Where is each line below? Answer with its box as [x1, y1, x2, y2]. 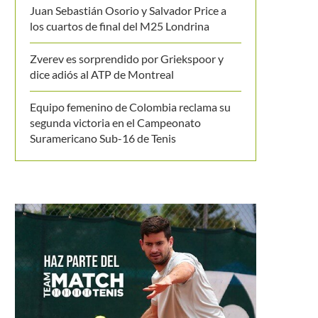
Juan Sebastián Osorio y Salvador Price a [30, 4, 226, 17]
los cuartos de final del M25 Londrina [30, 19, 209, 33]
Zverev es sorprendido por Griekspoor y [30, 52, 224, 65]
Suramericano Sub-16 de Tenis [30, 131, 176, 145]
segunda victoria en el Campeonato [30, 116, 201, 129]
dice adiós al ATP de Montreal [30, 67, 174, 81]
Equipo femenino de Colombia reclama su [30, 100, 231, 114]
